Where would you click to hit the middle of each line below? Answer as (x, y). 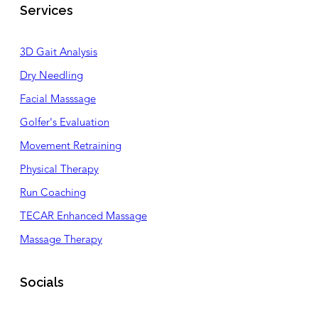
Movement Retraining (71, 146)
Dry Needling (51, 76)
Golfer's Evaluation (65, 123)
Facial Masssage (58, 99)
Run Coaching (53, 193)
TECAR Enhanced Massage (83, 216)
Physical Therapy (59, 170)
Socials (42, 282)
